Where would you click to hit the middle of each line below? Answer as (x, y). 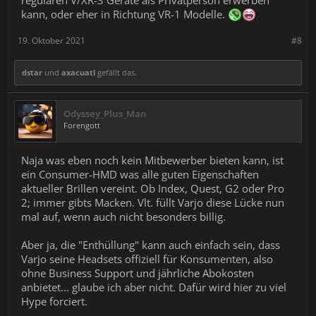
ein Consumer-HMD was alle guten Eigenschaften (140, 174)
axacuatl (78, 72)
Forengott (82, 125)
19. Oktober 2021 (51, 40)
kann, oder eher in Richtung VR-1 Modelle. (124, 14)
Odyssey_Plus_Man (105, 113)
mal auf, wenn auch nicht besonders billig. (123, 216)
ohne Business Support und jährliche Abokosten (138, 273)
